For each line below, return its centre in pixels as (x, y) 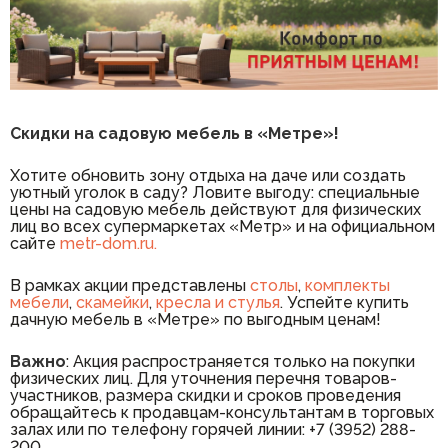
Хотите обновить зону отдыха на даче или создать (208, 175)
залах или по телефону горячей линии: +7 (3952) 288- (213, 429)
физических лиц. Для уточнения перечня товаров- (203, 378)
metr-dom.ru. (108, 243)
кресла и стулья (218, 302)
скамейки (112, 302)
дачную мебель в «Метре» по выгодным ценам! (195, 319)
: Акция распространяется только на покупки (240, 361)
